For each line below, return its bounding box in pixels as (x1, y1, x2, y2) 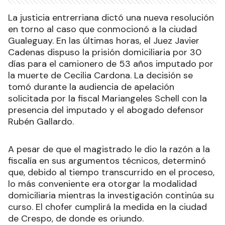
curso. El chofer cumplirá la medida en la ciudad (8, 201, 207, 213)
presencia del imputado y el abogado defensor (8, 104, 204, 117)
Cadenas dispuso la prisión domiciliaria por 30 (8, 46, 201, 59)
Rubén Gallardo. (8, 116, 74, 128)
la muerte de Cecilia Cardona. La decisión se (8, 69, 193, 82)
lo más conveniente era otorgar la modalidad (8, 178, 197, 190)
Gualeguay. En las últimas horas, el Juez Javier (8, 35, 199, 47)
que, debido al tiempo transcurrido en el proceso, (8, 166, 214, 179)
